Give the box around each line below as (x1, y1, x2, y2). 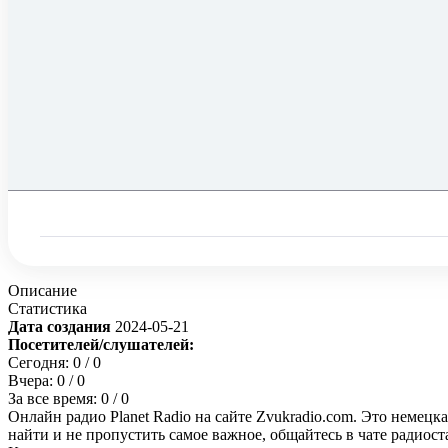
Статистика (8, 300, 87, 318)
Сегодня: (8, 354, 73, 372)
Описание (8, 282, 77, 300)
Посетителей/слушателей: (8, 336, 194, 354)
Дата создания (8, 318, 115, 336)
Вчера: (8, 372, 57, 390)
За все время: (8, 390, 101, 408)
